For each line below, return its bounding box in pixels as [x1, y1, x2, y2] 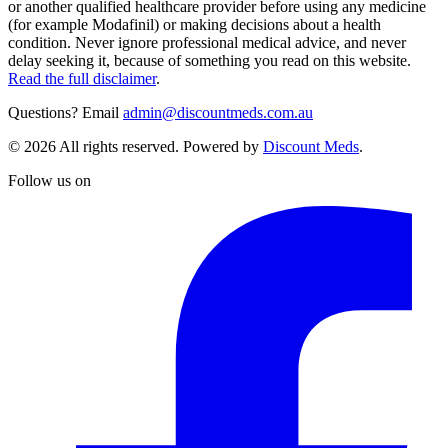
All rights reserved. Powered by [56, 137, 259, 155]
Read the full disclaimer [8, 69, 156, 87]
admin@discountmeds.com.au [123, 103, 313, 121]
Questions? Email [8, 103, 119, 121]
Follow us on [8, 171, 91, 189]
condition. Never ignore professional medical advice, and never [8, 33, 406, 51]
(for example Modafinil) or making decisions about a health [8, 15, 381, 33]
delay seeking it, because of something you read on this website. [8, 51, 411, 69]
